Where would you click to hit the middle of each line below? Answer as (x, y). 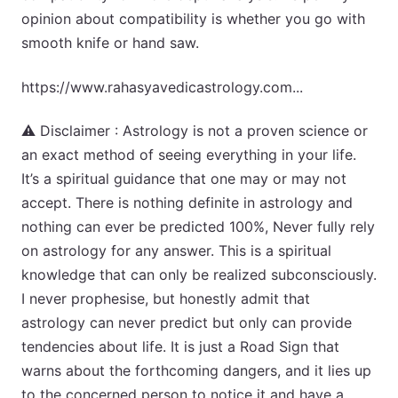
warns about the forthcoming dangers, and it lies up (196, 370)
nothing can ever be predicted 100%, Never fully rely (198, 227)
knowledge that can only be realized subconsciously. (199, 275)
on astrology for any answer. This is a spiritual (176, 251)
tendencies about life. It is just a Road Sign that (180, 346)
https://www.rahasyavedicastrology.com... (162, 87)
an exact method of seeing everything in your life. (189, 155)
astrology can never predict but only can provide (187, 322)
